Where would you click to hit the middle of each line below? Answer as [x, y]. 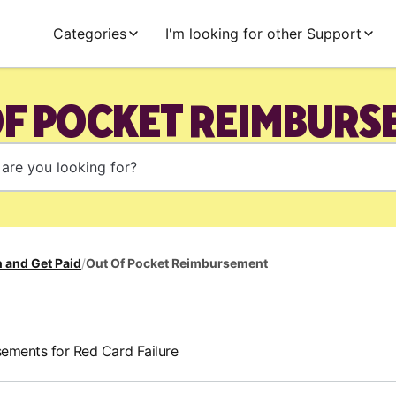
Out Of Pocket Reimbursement [177, 263]
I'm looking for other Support [263, 33]
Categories [89, 33]
